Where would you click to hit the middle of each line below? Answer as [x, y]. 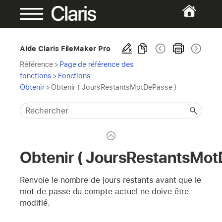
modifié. [35, 203]
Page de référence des [96, 64]
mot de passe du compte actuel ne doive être [105, 191]
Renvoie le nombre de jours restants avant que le [111, 180]
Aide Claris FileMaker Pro [65, 48]
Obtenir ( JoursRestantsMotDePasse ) [114, 87]
